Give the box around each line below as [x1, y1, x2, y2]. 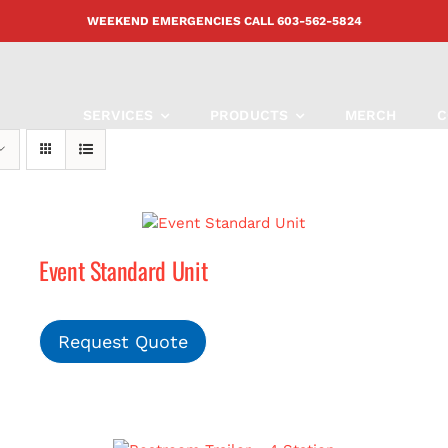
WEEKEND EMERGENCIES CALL [86, 14, 274, 28]
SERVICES [82, 107, 154, 124]
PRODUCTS [209, 107, 289, 124]
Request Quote [57, 331, 188, 352]
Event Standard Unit [38, 252, 208, 288]
